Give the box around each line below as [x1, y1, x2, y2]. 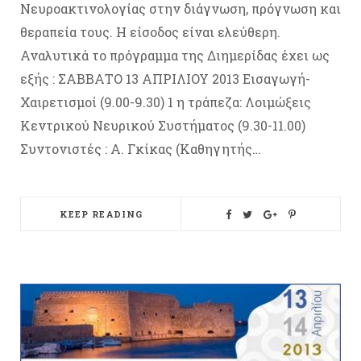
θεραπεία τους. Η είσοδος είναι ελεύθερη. [20, 23, 280, 40]
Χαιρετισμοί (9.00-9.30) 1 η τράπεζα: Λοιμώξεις [20, 93, 311, 110]
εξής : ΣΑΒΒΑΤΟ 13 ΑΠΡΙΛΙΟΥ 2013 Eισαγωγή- [20, 69, 310, 87]
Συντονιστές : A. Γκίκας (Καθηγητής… [20, 139, 261, 157]
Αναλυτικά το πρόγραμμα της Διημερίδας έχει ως [20, 46, 330, 64]
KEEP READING [59, 207, 143, 220]
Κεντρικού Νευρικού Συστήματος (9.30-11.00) [20, 116, 305, 134]
